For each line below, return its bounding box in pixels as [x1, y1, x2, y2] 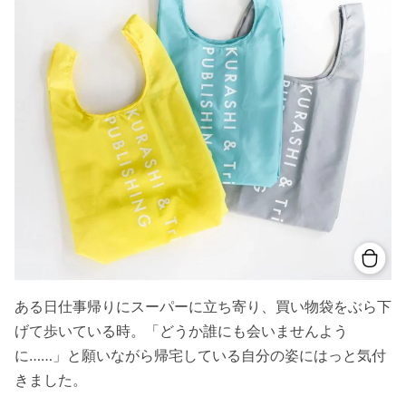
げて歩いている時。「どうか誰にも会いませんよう [14, 321, 348, 340]
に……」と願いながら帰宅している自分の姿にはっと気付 [14, 345, 386, 364]
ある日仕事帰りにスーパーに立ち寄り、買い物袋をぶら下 [14, 296, 391, 315]
